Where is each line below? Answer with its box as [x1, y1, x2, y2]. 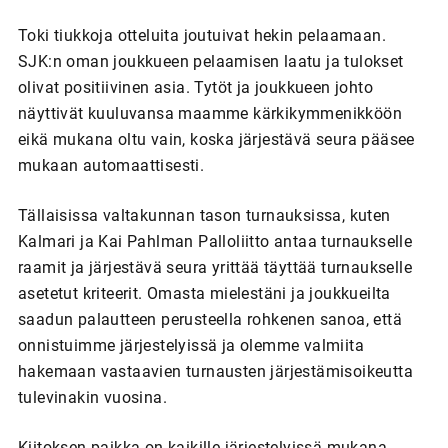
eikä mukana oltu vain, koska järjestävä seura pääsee [17, 129, 415, 149]
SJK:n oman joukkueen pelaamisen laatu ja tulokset [17, 51, 404, 71]
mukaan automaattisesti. [17, 155, 205, 175]
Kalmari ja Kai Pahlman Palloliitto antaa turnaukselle [17, 231, 413, 251]
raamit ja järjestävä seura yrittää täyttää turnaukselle [17, 257, 412, 277]
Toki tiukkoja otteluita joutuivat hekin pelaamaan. [17, 25, 386, 45]
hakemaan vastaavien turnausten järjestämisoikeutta [17, 361, 413, 381]
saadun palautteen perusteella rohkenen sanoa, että [17, 309, 402, 329]
